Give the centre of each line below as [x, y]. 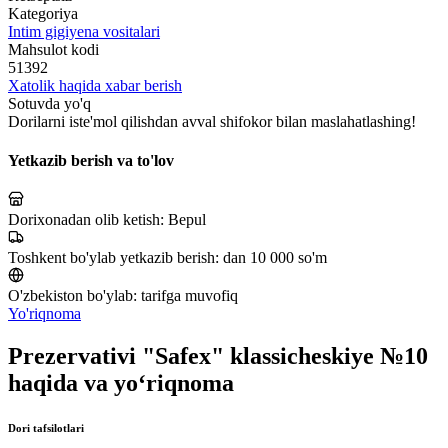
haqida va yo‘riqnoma [121, 383]
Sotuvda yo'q [49, 103]
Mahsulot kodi [53, 49]
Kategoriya [43, 13]
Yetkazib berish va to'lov [91, 161]
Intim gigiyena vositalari [84, 31]
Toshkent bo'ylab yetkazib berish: [115, 258]
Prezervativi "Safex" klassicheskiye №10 [218, 356]
